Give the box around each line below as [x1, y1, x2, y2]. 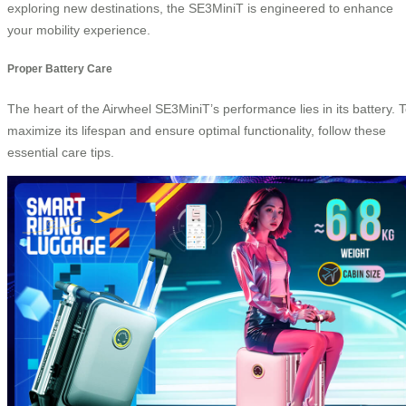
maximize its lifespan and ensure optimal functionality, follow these [7, 122, 386, 138]
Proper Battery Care [7, 63, 112, 75]
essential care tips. [7, 144, 114, 159]
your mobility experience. [7, 22, 150, 37]
